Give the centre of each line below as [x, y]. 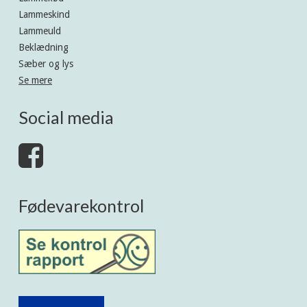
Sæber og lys [46, 63]
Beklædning [44, 47]
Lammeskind [44, 14]
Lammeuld [40, 30]
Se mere [35, 80]
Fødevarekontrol [81, 205]
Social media [66, 117]
